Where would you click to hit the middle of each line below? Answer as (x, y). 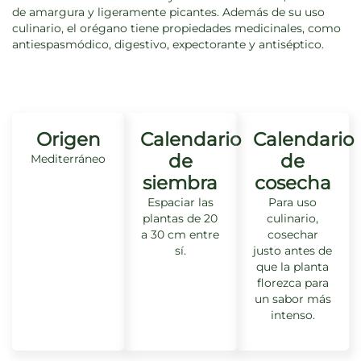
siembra (180, 183)
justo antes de (293, 250)
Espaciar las (180, 202)
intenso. (293, 315)
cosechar (293, 234)
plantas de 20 (180, 218)
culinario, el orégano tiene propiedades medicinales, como (176, 29)
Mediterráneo (68, 158)
